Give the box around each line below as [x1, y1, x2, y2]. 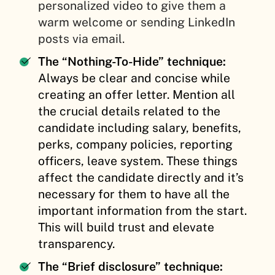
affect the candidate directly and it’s [38, 170, 244, 184]
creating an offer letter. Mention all [38, 87, 235, 101]
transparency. [38, 236, 115, 250]
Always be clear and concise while [38, 71, 230, 85]
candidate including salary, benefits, [38, 120, 241, 134]
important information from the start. [38, 203, 247, 217]
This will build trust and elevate [38, 220, 214, 234]
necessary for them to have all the [38, 187, 230, 201]
